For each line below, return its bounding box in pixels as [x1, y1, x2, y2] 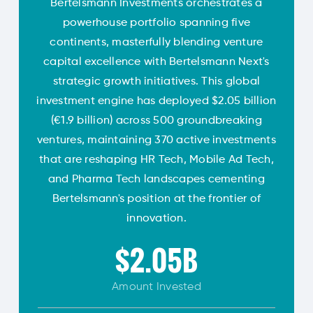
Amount [112, 282, 156, 293]
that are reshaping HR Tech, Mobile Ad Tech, [39, 154, 274, 166]
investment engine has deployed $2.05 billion [36, 96, 277, 108]
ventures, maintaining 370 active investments [36, 135, 276, 147]
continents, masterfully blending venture [50, 37, 263, 49]
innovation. [126, 213, 187, 225]
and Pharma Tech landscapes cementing [48, 174, 265, 186]
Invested [156, 282, 201, 293]
